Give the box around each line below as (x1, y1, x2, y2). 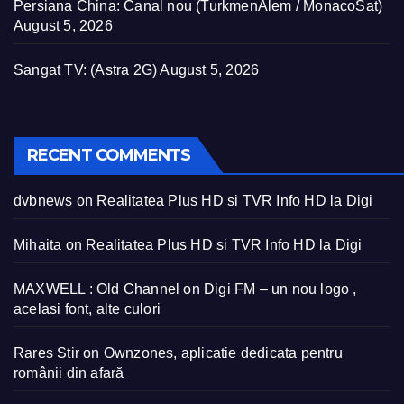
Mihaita (14, 236, 62, 252)
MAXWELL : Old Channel (14, 280, 180, 297)
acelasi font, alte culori (14, 300, 161, 317)
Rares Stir (14, 344, 79, 361)
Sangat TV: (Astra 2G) (14, 61, 158, 78)
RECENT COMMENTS (27, 144, 191, 165)
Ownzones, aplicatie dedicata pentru (103, 344, 343, 361)
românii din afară (14, 364, 124, 381)
